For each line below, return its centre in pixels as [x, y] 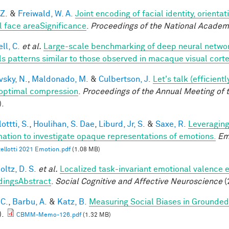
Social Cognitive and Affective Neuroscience [139, 181]
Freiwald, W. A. [45, 14]
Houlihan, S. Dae [64, 124]
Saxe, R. [171, 124]
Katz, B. [72, 202]
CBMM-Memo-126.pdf [49, 215]
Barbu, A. [30, 202]
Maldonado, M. [60, 79]
